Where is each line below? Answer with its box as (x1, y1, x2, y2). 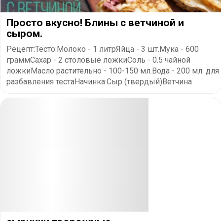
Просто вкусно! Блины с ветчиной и (6, 16, 184, 29)
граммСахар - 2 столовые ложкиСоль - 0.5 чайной (6, 55, 190, 65)
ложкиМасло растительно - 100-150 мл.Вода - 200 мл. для (6, 66, 219, 75)
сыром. (6, 27, 42, 39)
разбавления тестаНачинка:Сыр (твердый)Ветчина (6, 76, 192, 86)
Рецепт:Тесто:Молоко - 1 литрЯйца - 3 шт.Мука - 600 (6, 44, 199, 54)
